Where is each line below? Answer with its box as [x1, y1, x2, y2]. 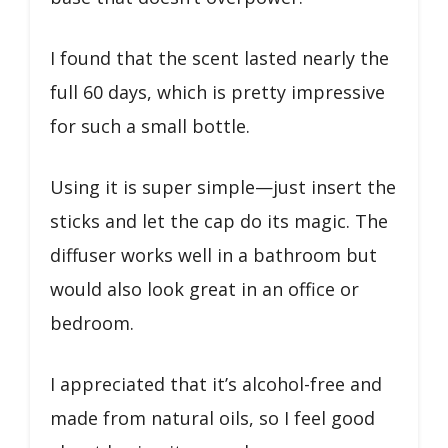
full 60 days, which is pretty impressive [50, 79, 385, 104]
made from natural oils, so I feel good [50, 405, 375, 430]
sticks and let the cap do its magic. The [50, 208, 388, 233]
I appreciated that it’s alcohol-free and [50, 371, 382, 396]
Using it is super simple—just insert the [50, 174, 396, 199]
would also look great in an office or [50, 276, 359, 301]
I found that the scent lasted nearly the [50, 45, 389, 70]
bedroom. [50, 310, 134, 335]
